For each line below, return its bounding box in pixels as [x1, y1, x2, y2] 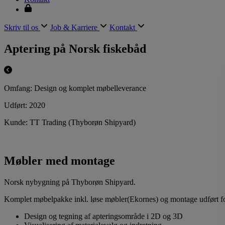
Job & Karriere [50, 23, 99, 32]
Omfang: [4, 84, 32, 93]
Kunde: [4, 118, 28, 127]
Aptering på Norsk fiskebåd [4, 42, 146, 56]
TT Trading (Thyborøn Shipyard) [28, 118, 136, 127]
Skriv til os [4, 23, 40, 32]
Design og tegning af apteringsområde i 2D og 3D [24, 211, 183, 220]
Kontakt [109, 23, 137, 32]
